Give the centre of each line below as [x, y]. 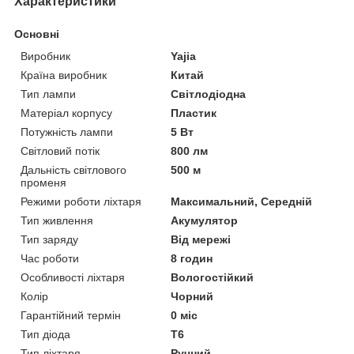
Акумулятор [205, 220]
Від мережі [201, 239]
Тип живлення [57, 220]
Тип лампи [48, 94]
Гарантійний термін [71, 315]
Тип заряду [49, 239]
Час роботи [50, 258]
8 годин [192, 258]
